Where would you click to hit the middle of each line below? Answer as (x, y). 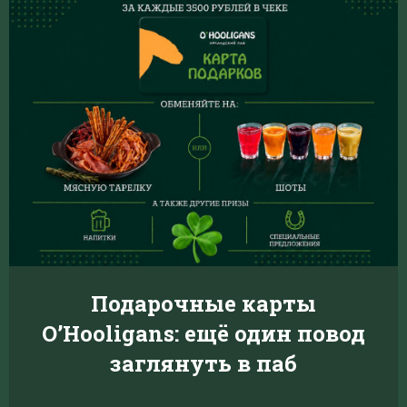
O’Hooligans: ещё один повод (203, 333)
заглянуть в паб (203, 363)
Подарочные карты (203, 303)
